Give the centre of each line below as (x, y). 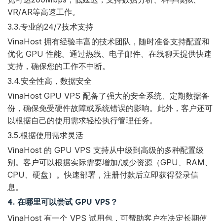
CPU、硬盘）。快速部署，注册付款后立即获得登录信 (103, 175)
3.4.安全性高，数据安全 (50, 81)
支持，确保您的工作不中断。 (59, 66)
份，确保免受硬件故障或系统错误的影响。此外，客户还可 (110, 108)
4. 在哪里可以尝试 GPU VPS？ (63, 202)
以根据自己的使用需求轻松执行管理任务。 (82, 121)
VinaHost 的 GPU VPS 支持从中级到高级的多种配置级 (106, 150)
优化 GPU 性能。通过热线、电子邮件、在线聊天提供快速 (110, 54)
